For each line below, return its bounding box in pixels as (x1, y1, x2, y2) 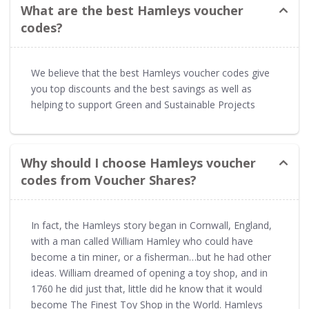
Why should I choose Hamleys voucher (21, 154, 256, 171)
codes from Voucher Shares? (21, 171, 197, 188)
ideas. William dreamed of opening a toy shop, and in (31, 266, 268, 279)
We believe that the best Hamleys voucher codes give (31, 66, 270, 79)
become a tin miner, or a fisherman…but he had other (31, 250, 271, 263)
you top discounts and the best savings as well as (31, 81, 252, 95)
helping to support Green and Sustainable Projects (31, 97, 255, 111)
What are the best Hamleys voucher (21, 1, 243, 19)
